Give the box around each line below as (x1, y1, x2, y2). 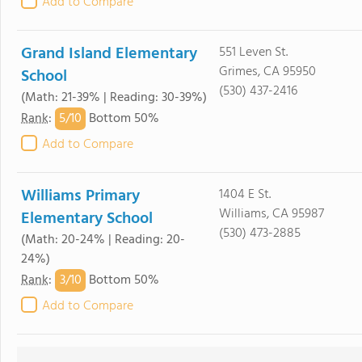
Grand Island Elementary (21, 41, 197, 67)
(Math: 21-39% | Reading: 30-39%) (21, 87, 207, 108)
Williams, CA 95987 (218, 204, 324, 225)
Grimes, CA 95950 (218, 61, 316, 82)
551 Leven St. (218, 42, 288, 63)
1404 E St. (218, 184, 271, 205)
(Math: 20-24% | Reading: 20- (21, 229, 185, 250)
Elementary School (21, 206, 153, 232)
